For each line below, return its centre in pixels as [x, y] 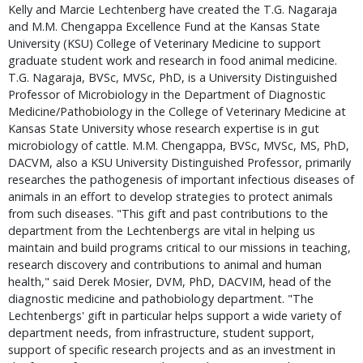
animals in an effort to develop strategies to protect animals [171, 196]
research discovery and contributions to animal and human [165, 265]
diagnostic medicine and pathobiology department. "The [161, 299]
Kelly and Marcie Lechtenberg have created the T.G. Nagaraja [173, 9]
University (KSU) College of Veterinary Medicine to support [164, 43]
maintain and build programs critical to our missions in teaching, [179, 248]
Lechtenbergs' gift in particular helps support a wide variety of [175, 316]
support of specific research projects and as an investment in [172, 350]
